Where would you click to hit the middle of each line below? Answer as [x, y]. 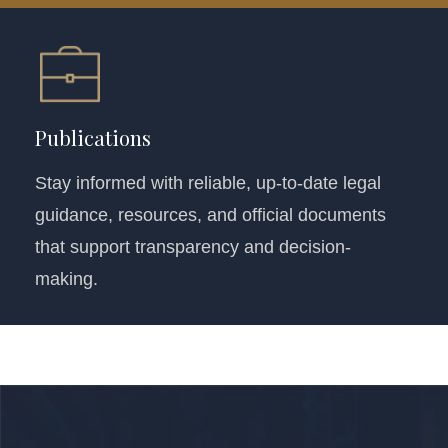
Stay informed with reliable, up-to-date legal [208, 182]
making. [66, 278]
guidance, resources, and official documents [210, 214]
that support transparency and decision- [193, 246]
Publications [93, 137]
